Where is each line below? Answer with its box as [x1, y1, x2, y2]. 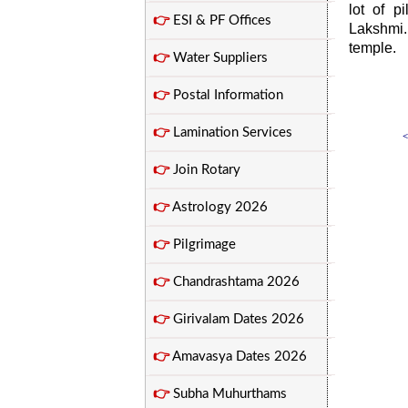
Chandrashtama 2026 [169, 275, 300, 289]
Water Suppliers [169, 51, 268, 65]
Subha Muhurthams [169, 387, 287, 401]
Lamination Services [169, 126, 292, 139]
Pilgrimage [169, 238, 236, 251]
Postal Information [169, 88, 283, 102]
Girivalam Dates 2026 [169, 312, 304, 326]
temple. [349, 40, 396, 56]
